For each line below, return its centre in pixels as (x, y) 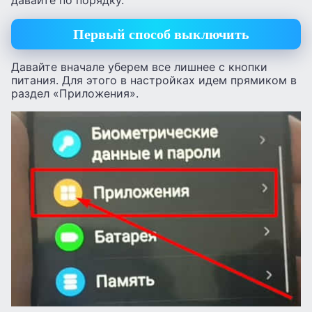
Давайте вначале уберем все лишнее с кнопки (139, 67)
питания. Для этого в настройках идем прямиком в (154, 80)
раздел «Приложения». (75, 94)
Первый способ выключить (161, 34)
